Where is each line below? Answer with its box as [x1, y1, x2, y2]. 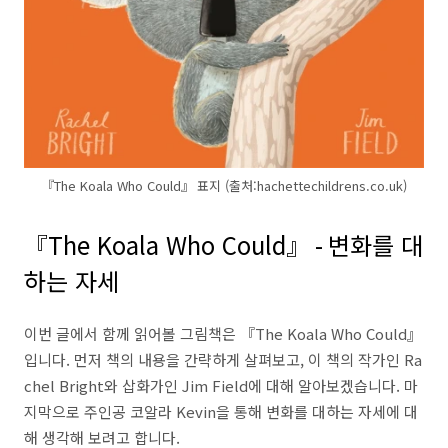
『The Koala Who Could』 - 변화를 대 [24, 227, 423, 262]
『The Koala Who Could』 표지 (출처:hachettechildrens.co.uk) [41, 176, 407, 196]
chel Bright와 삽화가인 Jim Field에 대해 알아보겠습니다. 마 [24, 375, 418, 396]
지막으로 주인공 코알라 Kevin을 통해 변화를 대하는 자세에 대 [24, 401, 418, 422]
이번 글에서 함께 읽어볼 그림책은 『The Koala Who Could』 [24, 323, 422, 344]
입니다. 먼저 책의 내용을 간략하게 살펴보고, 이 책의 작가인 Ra [24, 349, 422, 370]
